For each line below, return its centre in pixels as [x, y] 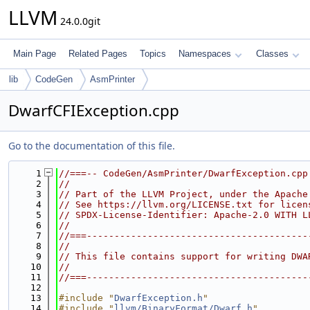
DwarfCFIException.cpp [94, 110]
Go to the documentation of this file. [92, 146]
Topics [153, 54]
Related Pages [98, 54]
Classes [272, 54]
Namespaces [205, 54]
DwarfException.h [158, 298]
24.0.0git [79, 21]
